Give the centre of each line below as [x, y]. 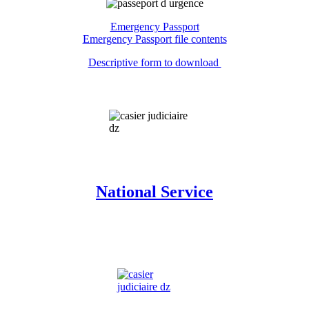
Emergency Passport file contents [154, 39]
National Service [154, 192]
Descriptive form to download [154, 62]
